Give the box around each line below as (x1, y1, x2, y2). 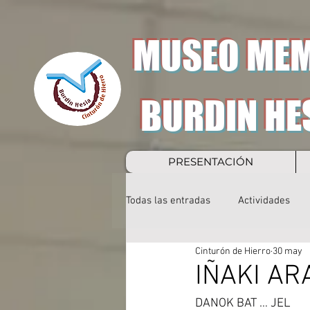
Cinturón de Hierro (195, 245, 271, 257)
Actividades (238, 194, 290, 207)
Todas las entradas (126, 194, 210, 207)
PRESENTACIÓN (168, 155, 253, 168)
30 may (273, 245, 302, 257)
